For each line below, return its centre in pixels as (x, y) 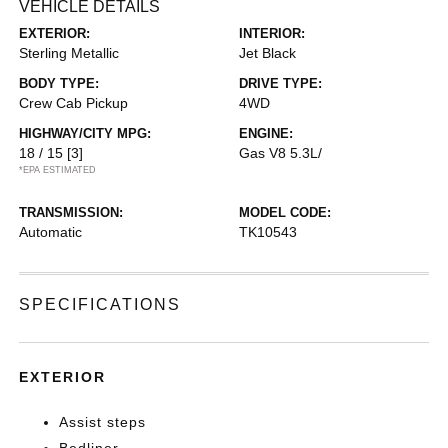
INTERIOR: (272, 33)
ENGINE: (266, 133)
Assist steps (103, 422)
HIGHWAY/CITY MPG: (85, 133)
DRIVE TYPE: (280, 83)
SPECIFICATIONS (100, 304)
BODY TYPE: (59, 83)
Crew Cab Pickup (74, 103)
